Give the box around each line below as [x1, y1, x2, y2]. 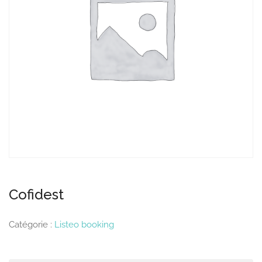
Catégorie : [9, 219, 54, 230]
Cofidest [9, 185, 64, 203]
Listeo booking [54, 219, 114, 230]
